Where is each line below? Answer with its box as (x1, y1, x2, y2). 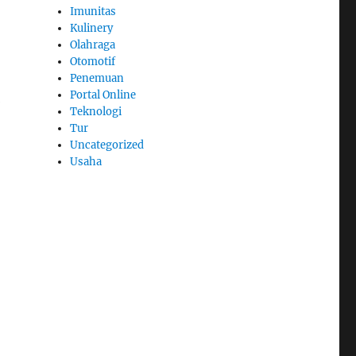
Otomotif (70, 54, 116, 68)
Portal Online (70, 87, 137, 102)
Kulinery (70, 21, 114, 35)
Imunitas (70, 4, 117, 18)
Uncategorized (70, 137, 145, 152)
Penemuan (70, 71, 125, 85)
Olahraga (70, 37, 116, 52)
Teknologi (70, 104, 122, 118)
